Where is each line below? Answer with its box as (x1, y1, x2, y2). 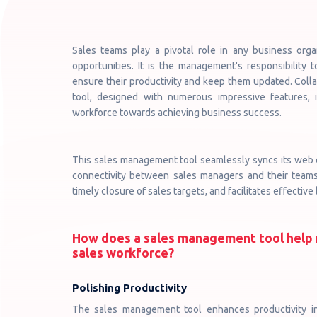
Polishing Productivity (72, 282, 187, 294)
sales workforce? (72, 246, 174, 260)
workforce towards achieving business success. (72, 107, 282, 118)
